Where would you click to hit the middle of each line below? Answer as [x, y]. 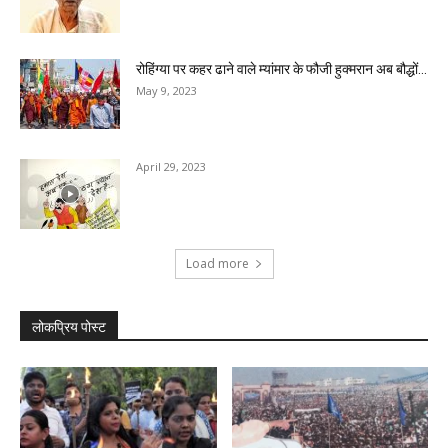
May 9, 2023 [166, 91]
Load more [217, 264]
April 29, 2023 [171, 167]
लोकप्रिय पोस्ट [69, 327]
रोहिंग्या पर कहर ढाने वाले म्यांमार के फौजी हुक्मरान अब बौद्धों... [281, 69]
